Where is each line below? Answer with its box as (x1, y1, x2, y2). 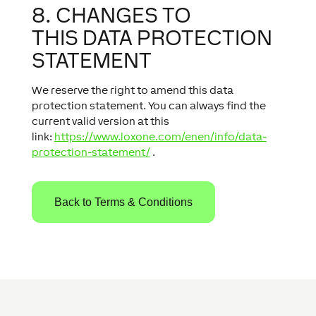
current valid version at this (31, 115, 169, 127)
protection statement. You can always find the (31, 99, 266, 111)
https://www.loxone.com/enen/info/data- (54, 130, 267, 142)
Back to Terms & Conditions (54, 196, 193, 208)
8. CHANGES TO (31, 3, 191, 27)
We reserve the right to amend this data (31, 84, 233, 96)
